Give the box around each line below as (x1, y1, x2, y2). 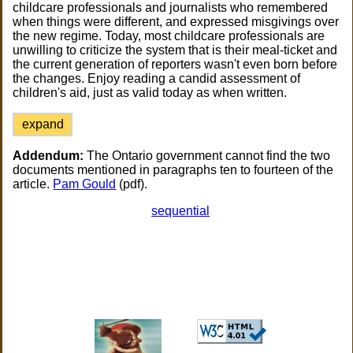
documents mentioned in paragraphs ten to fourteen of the (13, 163, 334, 176)
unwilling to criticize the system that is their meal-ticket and (13, 43, 338, 57)
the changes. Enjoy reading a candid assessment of (13, 72, 301, 85)
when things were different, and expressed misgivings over (13, 15, 340, 28)
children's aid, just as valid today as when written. (13, 86, 288, 99)
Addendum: (13, 149, 84, 162)
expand (21, 117, 64, 131)
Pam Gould (53, 177, 117, 191)
